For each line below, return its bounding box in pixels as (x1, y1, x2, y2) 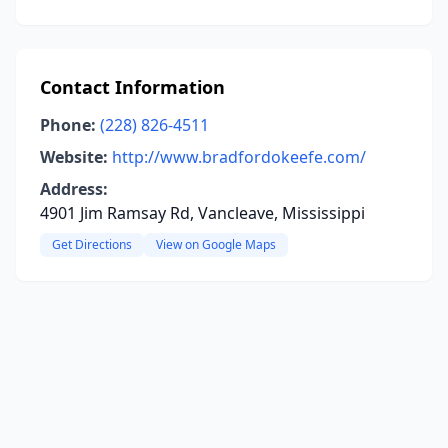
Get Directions (52, 236, 132, 253)
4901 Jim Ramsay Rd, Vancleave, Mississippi (40, 202, 365, 224)
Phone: (40, 114, 96, 136)
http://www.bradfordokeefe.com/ (112, 146, 366, 168)
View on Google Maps (156, 236, 276, 253)
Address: (40, 178, 108, 200)
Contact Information (40, 75, 225, 99)
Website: (40, 146, 108, 168)
